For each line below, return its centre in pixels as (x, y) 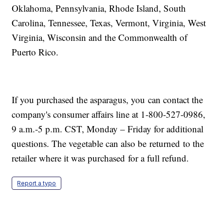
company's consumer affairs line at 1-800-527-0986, (109, 114)
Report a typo (37, 183)
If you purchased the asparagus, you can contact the (108, 100)
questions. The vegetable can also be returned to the (108, 144)
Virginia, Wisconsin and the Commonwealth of (100, 37)
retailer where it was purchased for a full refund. (100, 158)
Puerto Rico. (35, 52)
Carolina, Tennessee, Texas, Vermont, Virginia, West (109, 23)
